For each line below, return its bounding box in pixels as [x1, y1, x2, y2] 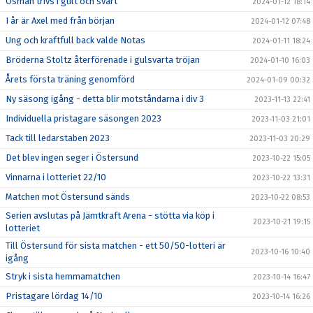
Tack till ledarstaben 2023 [6, 133, 110, 143]
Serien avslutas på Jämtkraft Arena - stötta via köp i [6, 210, 214, 221]
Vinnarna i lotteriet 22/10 [6, 172, 106, 182]
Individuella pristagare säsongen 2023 [6, 113, 161, 124]
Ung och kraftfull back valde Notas [6, 35, 145, 45]
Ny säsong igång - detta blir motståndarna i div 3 [6, 94, 204, 104]
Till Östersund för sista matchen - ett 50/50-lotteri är [6, 240, 226, 251]
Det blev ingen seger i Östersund [6, 152, 138, 163]
